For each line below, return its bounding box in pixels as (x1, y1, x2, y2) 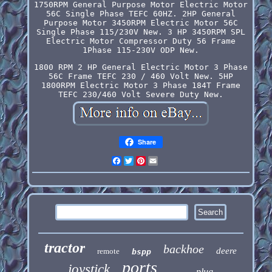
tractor (44, 239, 86, 256)
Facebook (121, 155, 160, 165)
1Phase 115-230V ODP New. (82, 45, 199, 55)
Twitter (133, 155, 168, 165)
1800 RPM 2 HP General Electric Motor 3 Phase (33, 62, 248, 72)
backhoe (163, 242, 205, 256)
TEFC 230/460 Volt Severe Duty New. (58, 89, 223, 99)
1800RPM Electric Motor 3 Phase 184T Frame (41, 80, 240, 90)
